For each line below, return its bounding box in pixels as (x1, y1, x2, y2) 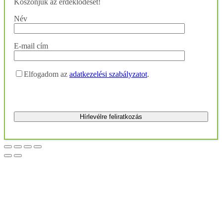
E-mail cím (14, 42, 48, 51)
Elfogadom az (24, 70, 69, 79)
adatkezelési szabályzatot (69, 70, 147, 79)
